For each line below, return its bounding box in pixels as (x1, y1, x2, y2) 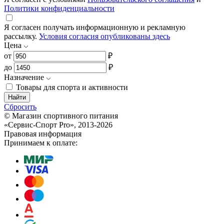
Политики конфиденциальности (4, 3, 114, 12)
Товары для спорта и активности (16, 82, 128, 91)
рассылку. (4, 31, 39, 40)
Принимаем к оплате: (4, 138, 77, 147)
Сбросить (4, 102, 36, 111)
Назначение (4, 72, 44, 81)
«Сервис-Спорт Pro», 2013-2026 (4, 120, 112, 129)
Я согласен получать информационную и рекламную (4, 22, 185, 31)
